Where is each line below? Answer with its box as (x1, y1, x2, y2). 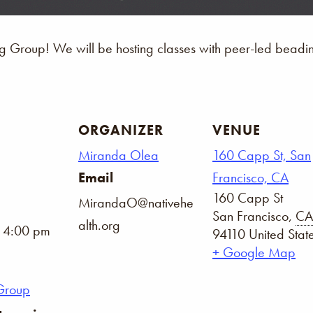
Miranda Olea (78, 145, 159, 164)
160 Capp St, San (212, 145, 311, 164)
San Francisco (212, 206, 289, 225)
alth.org (78, 215, 120, 234)
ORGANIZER (78, 120, 163, 139)
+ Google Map (212, 242, 296, 261)
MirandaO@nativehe (78, 193, 194, 212)
